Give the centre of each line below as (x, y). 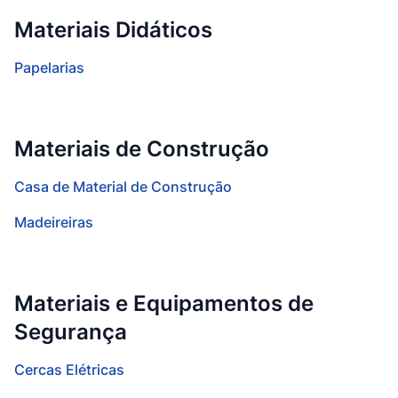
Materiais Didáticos (113, 30)
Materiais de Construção (142, 149)
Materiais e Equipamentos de (164, 303)
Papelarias (49, 68)
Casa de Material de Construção (123, 187)
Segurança (71, 332)
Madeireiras (54, 222)
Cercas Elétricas (69, 370)
